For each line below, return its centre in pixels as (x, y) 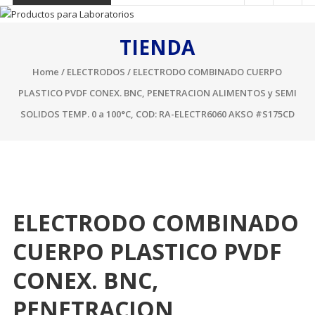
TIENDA (157, 47)
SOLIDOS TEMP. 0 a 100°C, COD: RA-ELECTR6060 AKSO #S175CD (157, 114)
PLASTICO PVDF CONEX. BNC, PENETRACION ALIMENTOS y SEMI (157, 93)
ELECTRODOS (96, 72)
